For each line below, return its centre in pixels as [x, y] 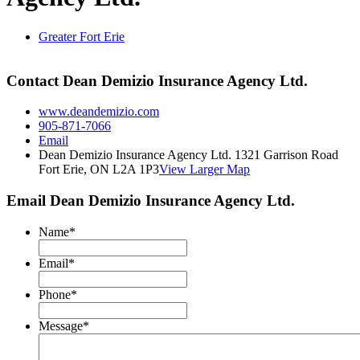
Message [61, 325]
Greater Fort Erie [82, 36]
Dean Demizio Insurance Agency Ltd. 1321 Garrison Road [188, 155]
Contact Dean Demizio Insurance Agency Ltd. [157, 80]
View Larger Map [205, 170]
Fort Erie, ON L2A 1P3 [99, 170]
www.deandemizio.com [99, 112]
